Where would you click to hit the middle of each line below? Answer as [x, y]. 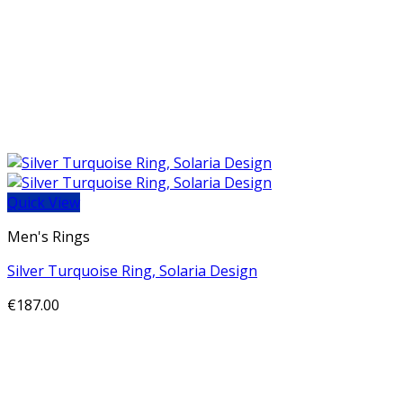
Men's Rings [49, 237]
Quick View [44, 202]
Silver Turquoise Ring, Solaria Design [132, 271]
